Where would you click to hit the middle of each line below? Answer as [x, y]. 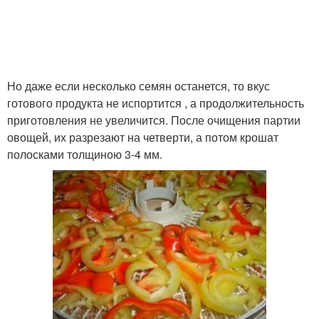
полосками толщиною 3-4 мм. [85, 154]
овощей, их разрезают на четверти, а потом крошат [143, 137]
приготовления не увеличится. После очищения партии [154, 120]
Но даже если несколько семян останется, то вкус [138, 86]
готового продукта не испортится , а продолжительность [156, 103]
